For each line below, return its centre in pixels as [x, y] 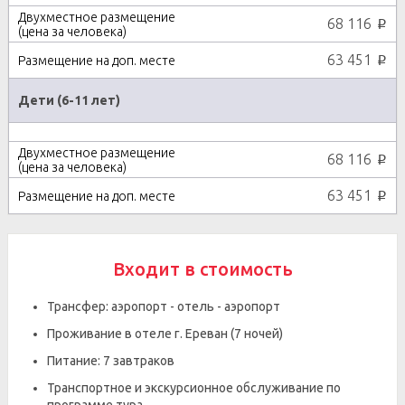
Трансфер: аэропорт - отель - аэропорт [164, 306]
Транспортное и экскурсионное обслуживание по [194, 388]
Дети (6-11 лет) [69, 100]
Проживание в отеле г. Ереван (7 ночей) [165, 334]
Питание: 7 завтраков [111, 361]
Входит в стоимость [202, 269]
